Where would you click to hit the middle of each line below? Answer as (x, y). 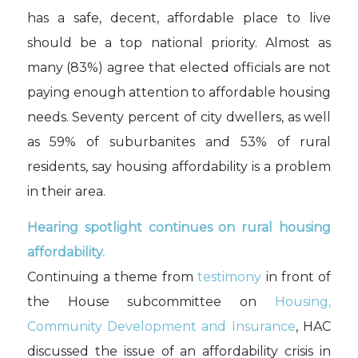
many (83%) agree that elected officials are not (179, 68)
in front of (296, 276)
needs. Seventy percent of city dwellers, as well (179, 117)
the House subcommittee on (151, 301)
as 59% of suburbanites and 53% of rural (179, 142)
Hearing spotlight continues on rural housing (179, 227)
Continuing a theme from (112, 276)
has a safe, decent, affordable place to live (179, 18)
